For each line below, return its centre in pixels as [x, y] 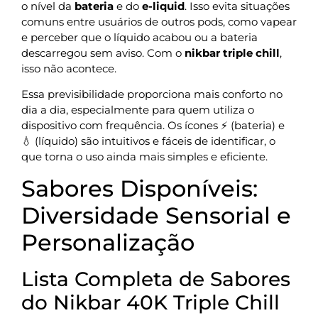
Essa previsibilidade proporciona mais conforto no [152, 94]
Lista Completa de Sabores [156, 279]
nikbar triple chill [232, 53]
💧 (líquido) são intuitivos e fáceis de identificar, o [148, 141]
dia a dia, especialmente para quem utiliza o [138, 110]
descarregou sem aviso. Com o [103, 53]
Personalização [108, 242]
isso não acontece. [69, 68]
